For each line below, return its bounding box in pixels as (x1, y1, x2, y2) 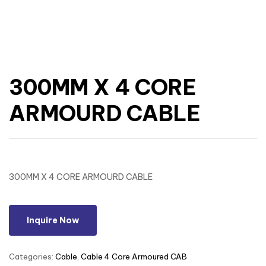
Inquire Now (27, 215, 79, 226)
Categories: (9, 252, 55, 262)
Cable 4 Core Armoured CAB (81, 252, 187, 262)
